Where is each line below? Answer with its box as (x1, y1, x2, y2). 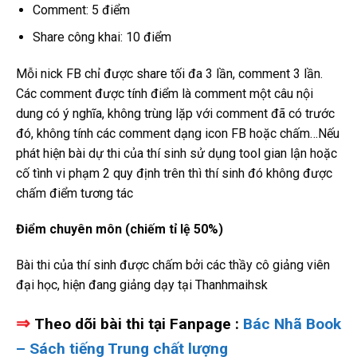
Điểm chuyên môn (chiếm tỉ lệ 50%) (16, 222, 223, 237)
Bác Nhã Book (243, 315, 341, 334)
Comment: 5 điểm (32, 2, 130, 18)
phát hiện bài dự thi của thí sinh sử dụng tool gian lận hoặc (16, 146, 337, 162)
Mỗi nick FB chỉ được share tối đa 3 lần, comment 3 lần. (16, 66, 323, 82)
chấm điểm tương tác (16, 186, 133, 202)
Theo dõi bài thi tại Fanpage (34, 315, 231, 334)
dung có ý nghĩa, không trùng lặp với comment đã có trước (16, 106, 335, 122)
